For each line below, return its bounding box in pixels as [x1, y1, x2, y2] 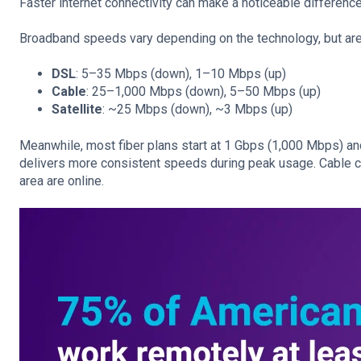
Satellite [52, 102, 102, 118]
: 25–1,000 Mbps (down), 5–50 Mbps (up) [86, 84, 321, 100]
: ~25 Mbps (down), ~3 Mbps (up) [102, 102, 293, 118]
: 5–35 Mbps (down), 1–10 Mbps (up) [76, 66, 286, 82]
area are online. [19, 172, 104, 189]
